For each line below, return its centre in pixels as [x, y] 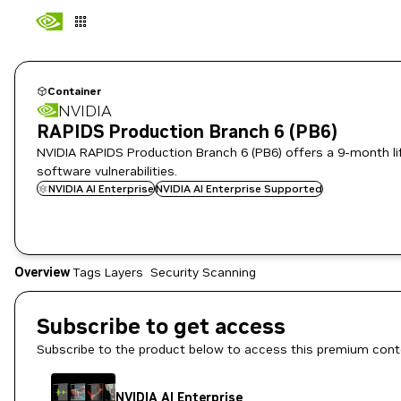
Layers [124, 272]
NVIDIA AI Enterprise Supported [239, 188]
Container [74, 91]
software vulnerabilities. [107, 171]
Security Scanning [203, 272]
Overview [43, 272]
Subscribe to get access [161, 326]
